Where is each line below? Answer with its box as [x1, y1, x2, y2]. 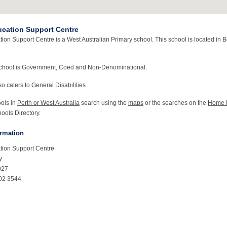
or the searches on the [143, 99, 208, 106]
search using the [80, 99, 128, 106]
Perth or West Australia [17, 99, 80, 106]
